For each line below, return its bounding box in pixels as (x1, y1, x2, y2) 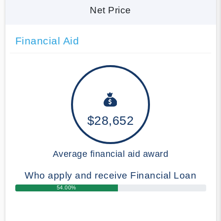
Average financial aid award (52, 148, 169, 159)
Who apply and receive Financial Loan (25, 170, 196, 181)
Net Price (90, 4, 131, 15)
